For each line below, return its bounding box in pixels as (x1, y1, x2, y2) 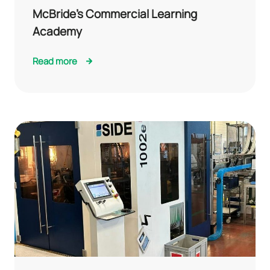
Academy (33, 23, 82, 39)
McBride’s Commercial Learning (33, 5, 197, 22)
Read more (33, 54, 77, 67)
